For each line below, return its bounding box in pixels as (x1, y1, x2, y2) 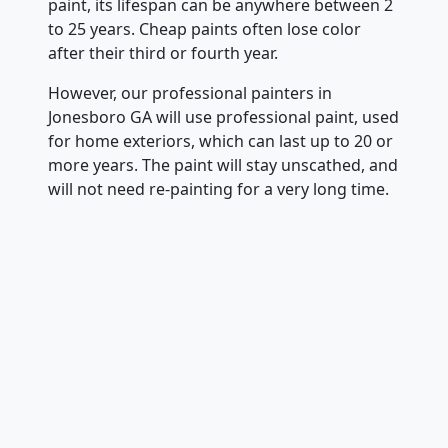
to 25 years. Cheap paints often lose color (48, 17, 361, 40)
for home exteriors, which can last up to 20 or (48, 129, 393, 152)
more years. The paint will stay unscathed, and (48, 153, 398, 176)
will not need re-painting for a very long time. (48, 177, 389, 200)
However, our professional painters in (48, 81, 332, 104)
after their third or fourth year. (48, 41, 278, 64)
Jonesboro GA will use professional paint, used (48, 105, 399, 128)
